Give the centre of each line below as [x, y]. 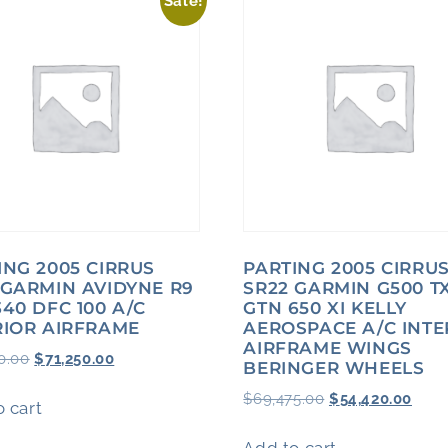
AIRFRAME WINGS [327, 347]
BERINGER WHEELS [334, 367]
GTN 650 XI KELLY [325, 307]
